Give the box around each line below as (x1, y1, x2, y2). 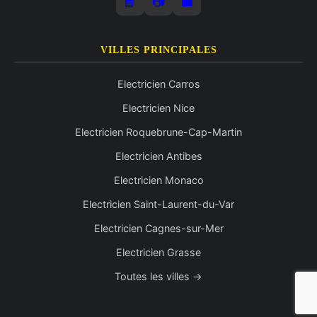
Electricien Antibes (115, 150, 202, 162)
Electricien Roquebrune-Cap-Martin (75, 126, 242, 138)
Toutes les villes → (115, 270, 202, 282)
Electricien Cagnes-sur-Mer (93, 222, 224, 234)
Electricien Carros (117, 78, 200, 90)
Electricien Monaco (113, 174, 204, 186)
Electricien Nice (122, 102, 195, 114)
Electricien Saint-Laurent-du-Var (83, 198, 234, 210)
